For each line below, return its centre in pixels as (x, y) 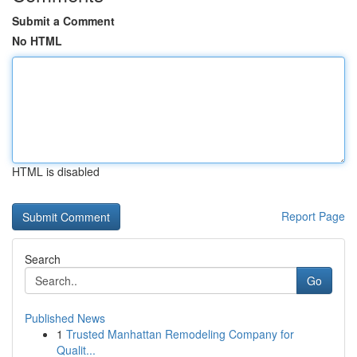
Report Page (313, 216)
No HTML (37, 41)
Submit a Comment (63, 21)
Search (43, 259)
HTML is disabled (56, 171)
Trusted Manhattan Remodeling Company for (180, 334)
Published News (65, 318)
